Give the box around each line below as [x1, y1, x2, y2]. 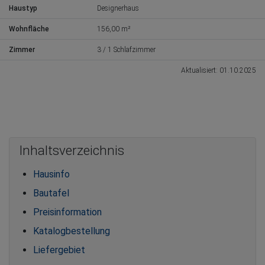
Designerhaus [97, 4, 140, 12]
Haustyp [9, 4, 37, 12]
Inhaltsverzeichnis [19, 142, 124, 158]
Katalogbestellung [33, 225, 110, 237]
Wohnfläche [9, 24, 49, 33]
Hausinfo [33, 168, 70, 180]
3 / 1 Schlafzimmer [97, 45, 156, 54]
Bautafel [33, 187, 69, 199]
